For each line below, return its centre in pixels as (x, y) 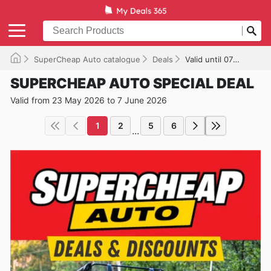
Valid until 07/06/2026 (209, 59)
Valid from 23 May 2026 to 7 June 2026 (89, 100)
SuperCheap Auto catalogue (87, 59)
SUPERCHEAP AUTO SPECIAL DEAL (132, 83)
